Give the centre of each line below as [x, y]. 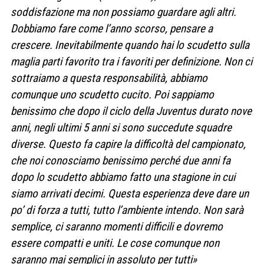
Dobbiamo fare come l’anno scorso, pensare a [112, 28]
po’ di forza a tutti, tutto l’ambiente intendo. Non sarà [127, 210]
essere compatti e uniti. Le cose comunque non [115, 243]
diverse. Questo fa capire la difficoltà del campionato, [128, 144]
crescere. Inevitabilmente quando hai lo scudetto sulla [130, 45]
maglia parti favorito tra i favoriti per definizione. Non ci [131, 61]
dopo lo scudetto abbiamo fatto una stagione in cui [123, 177]
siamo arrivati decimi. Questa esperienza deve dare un [130, 193]
